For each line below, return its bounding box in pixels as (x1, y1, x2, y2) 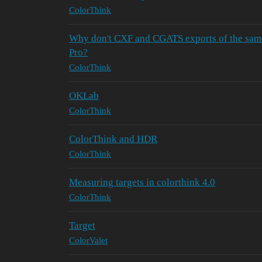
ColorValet (69, 236, 108, 246)
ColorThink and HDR (69, 133, 157, 144)
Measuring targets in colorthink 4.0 (69, 176, 215, 188)
